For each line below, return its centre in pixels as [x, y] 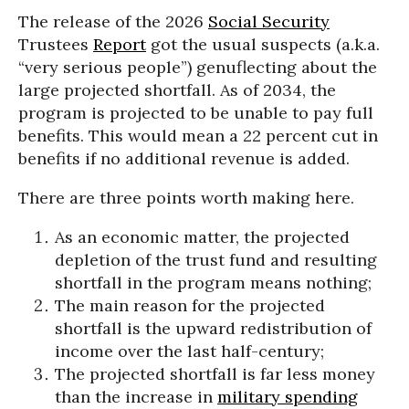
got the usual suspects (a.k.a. [263, 44]
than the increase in [136, 397]
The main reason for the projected [190, 305]
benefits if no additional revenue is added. [184, 158]
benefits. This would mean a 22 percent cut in [198, 136]
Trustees [56, 44]
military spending [288, 397]
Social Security [269, 21]
